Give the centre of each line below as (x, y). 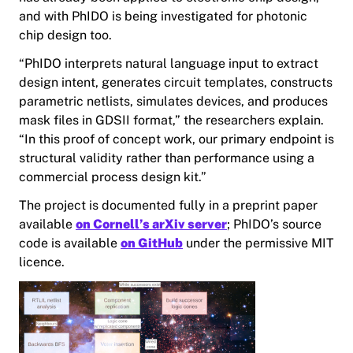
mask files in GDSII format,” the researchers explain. (171, 121)
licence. (42, 262)
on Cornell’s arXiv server (151, 225)
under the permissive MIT (258, 243)
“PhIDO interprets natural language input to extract (169, 64)
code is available (70, 243)
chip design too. (65, 35)
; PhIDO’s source (274, 225)
